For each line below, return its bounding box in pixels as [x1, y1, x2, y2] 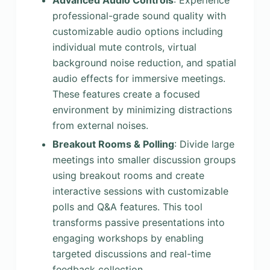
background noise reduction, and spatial [52, 57, 236, 69]
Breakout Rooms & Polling [52, 137, 174, 150]
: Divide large [174, 137, 234, 150]
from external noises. [52, 119, 148, 132]
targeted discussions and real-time [52, 247, 211, 260]
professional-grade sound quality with [52, 10, 226, 22]
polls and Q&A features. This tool [52, 200, 202, 213]
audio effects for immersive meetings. [52, 72, 225, 85]
